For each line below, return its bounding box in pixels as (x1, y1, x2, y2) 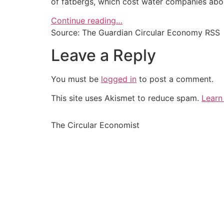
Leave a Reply (51, 45, 156, 65)
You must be (51, 73, 101, 84)
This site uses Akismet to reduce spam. (51, 92, 201, 103)
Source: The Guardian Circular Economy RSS (51, 27, 220, 38)
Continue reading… (51, 15, 122, 26)
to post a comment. (136, 73, 213, 84)
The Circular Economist (51, 120, 139, 130)
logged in (101, 73, 136, 84)
